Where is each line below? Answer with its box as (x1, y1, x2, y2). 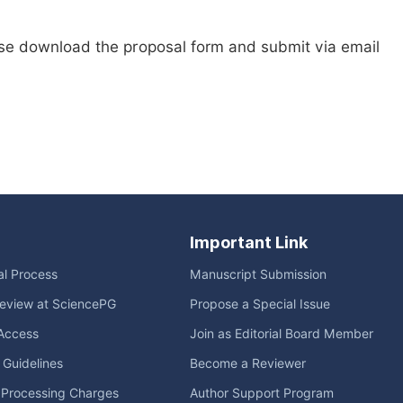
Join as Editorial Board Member (190, 327, 373, 341)
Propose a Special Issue (190, 297, 330, 311)
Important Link (190, 233, 308, 252)
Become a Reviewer (190, 356, 306, 371)
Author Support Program (190, 386, 334, 400)
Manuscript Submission (190, 267, 327, 282)
